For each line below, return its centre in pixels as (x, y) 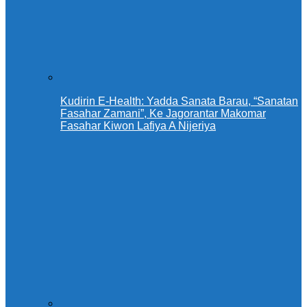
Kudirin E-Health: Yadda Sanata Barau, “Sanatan (179, 101)
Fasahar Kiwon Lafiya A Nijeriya (138, 126)
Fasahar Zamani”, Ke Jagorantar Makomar (163, 114)
